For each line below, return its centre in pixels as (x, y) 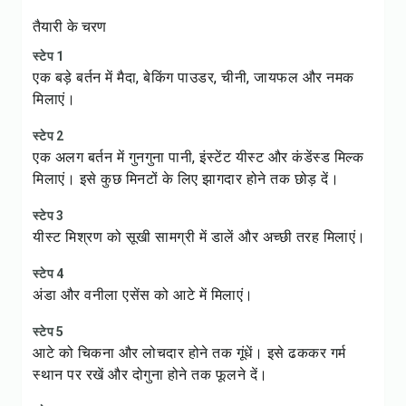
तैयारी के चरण (70, 27)
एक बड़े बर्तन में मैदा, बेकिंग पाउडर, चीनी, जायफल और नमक (193, 77)
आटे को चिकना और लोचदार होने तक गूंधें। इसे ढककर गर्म (189, 353)
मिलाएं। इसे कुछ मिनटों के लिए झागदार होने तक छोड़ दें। (186, 179)
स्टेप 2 (48, 136)
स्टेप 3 (48, 216)
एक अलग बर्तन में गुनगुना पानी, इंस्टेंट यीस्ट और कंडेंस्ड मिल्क (198, 157)
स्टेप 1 (48, 56)
